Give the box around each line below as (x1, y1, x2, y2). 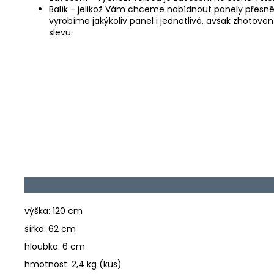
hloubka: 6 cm (24, 240, 85, 253)
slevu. (49, 26, 73, 39)
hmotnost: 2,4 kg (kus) (24, 257, 122, 270)
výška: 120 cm (24, 204, 83, 217)
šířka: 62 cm (24, 222, 76, 235)
